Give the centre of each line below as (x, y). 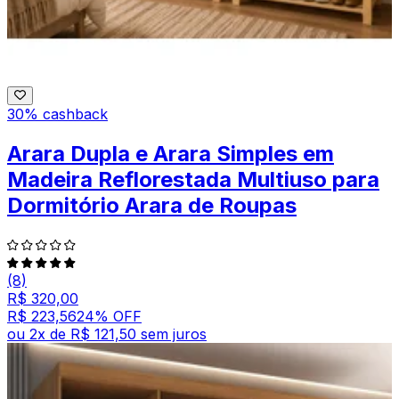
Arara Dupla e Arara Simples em (171, 153)
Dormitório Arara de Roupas (152, 205)
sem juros (174, 334)
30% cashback (57, 114)
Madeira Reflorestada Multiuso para (193, 179)
